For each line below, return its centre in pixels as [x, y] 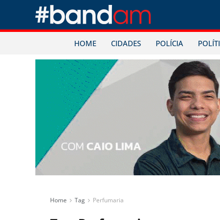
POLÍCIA [169, 43]
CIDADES [126, 43]
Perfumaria [108, 200]
